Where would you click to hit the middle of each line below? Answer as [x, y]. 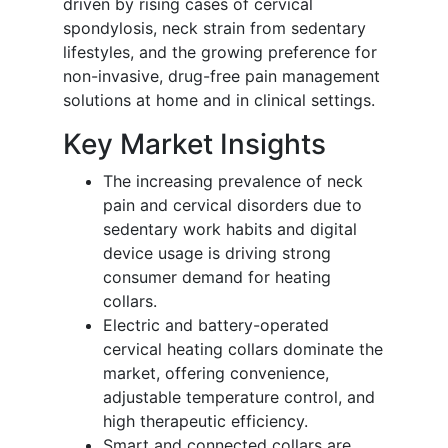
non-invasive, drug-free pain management [221, 75]
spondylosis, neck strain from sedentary [214, 27]
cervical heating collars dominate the [243, 348]
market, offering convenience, [216, 372]
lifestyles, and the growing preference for [220, 51]
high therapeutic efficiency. [205, 420]
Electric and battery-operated [216, 324]
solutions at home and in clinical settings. [219, 99]
